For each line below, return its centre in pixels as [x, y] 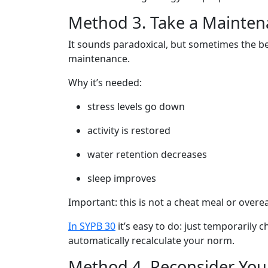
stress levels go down [136, 106]
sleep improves [122, 178]
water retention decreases [147, 154]
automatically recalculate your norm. [151, 240]
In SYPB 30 [92, 226]
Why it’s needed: [105, 83]
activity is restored [129, 130]
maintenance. [99, 59]
